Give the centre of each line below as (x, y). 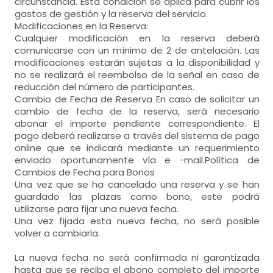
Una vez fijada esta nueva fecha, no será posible (137, 221)
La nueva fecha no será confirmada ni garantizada (137, 257)
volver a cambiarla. (58, 233)
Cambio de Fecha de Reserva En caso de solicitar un (137, 99)
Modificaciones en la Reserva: (82, 26)
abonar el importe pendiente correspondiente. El (137, 123)
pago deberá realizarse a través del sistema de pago (137, 136)
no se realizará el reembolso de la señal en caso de (137, 75)
